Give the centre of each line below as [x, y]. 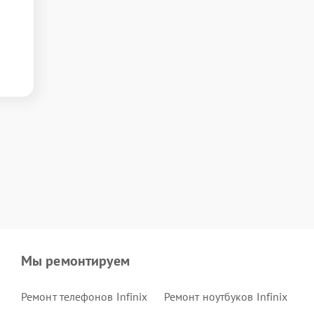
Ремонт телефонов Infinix [84, 296]
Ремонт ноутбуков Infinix [226, 296]
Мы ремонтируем [76, 261]
